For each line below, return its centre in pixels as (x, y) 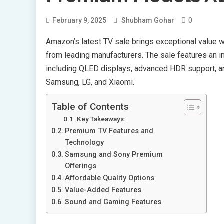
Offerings (80, 166)
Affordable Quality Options (109, 178)
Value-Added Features (103, 190)
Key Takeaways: (101, 119)
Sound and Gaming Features (113, 202)
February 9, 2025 (79, 20)
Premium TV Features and (109, 131)
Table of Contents (90, 106)
